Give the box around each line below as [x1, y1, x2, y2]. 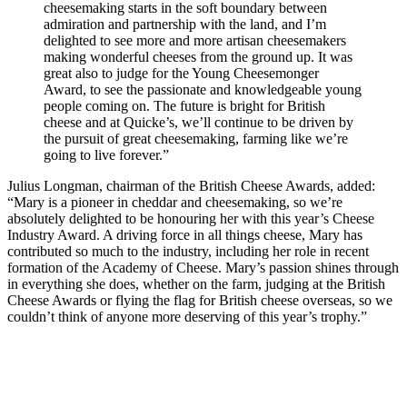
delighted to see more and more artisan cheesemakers [44, 32, 346, 48]
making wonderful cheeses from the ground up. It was [44, 48, 352, 65]
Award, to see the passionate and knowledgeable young [44, 81, 362, 97]
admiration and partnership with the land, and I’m [44, 15, 326, 32]
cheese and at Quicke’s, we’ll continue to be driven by [44, 114, 353, 130]
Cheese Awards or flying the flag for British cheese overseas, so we [7, 292, 392, 308]
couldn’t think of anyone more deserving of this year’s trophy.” [7, 308, 367, 324]
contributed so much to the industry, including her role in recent [7, 243, 369, 259]
